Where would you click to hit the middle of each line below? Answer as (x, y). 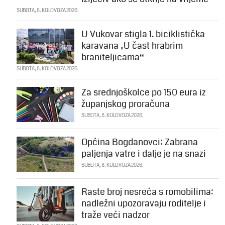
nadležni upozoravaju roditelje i (143, 204)
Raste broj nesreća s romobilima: (147, 192)
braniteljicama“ (113, 58)
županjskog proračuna (125, 104)
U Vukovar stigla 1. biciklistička (143, 34)
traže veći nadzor (115, 215)
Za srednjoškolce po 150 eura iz (143, 93)
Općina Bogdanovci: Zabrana (139, 142)
